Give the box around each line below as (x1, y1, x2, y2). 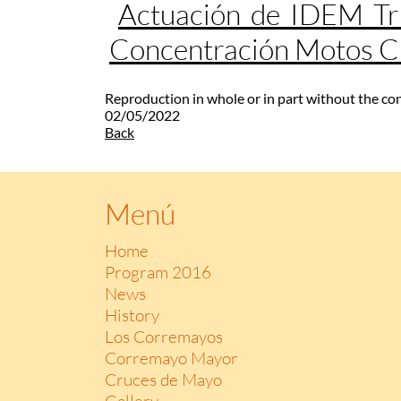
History (105, 303, 159, 326)
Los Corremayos (105, 325, 223, 347)
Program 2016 (105, 260, 211, 283)
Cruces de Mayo (105, 368, 222, 390)
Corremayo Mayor (105, 346, 238, 369)
